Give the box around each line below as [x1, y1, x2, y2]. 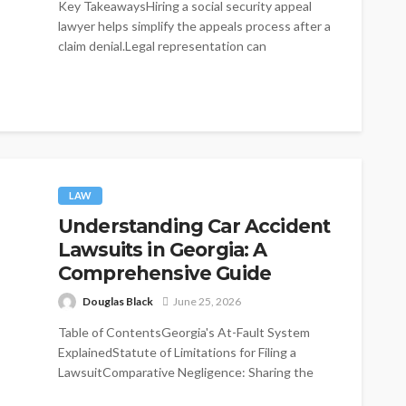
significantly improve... [58, 57, 182, 73]
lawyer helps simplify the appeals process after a [58, 17, 331, 34]
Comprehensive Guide [58, 261, 272, 285]
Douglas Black [82, 294, 153, 308]
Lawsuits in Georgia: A [58, 237, 267, 261]
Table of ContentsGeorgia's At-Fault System [58, 324, 310, 340]
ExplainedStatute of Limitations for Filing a [58, 343, 296, 360]
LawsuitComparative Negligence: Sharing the [58, 363, 314, 380]
